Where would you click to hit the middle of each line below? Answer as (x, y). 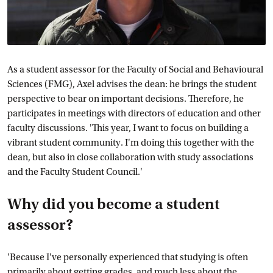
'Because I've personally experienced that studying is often (128, 257)
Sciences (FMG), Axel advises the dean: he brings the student (132, 84)
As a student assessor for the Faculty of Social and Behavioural (135, 69)
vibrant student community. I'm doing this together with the (131, 143)
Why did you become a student (114, 204)
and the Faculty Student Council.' (75, 172)
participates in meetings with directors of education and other (134, 113)
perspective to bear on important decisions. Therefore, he (126, 99)
